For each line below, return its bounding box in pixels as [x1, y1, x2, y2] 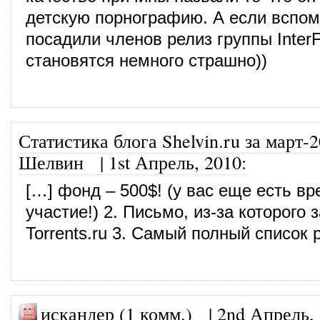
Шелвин [19, 149, 84, 174]
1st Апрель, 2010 [109, 149, 241, 174]
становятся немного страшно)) [26, 51, 267, 70]
